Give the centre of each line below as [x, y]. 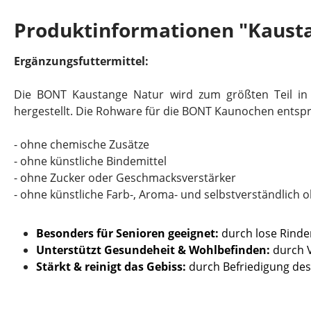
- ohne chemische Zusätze [82, 144]
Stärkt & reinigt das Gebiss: [111, 267]
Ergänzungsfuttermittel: [81, 61]
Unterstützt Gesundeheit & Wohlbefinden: [153, 250]
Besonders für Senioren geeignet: [127, 233]
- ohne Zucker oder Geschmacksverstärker [125, 178]
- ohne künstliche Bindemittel [90, 161]
